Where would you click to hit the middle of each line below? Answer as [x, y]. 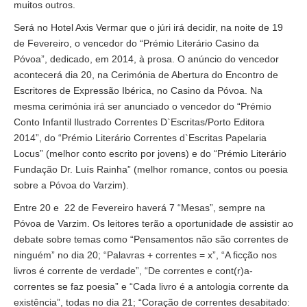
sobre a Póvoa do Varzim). [71, 185]
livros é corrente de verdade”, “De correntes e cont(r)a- [133, 270]
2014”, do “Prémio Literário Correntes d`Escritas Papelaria [140, 137]
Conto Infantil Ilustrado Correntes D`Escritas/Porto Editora [139, 122]
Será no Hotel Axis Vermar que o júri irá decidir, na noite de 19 [148, 27]
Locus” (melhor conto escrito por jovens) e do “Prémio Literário [150, 153]
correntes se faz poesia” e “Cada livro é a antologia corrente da [151, 286]
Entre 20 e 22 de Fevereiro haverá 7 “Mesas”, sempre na [139, 207]
